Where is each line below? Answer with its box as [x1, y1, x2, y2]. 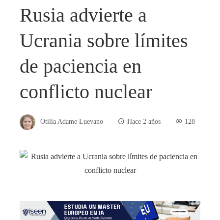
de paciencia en [20, 55, 141, 77]
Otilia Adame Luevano [40, 117, 103, 126]
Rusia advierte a [20, 3, 147, 26]
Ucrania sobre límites [20, 29, 188, 52]
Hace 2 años [127, 117, 161, 126]
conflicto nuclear [20, 80, 152, 103]
